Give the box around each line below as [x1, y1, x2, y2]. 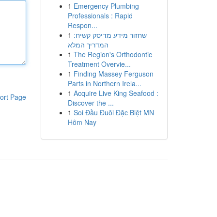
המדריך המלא [67, 40, 108, 49]
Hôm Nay [67, 117, 96, 127]
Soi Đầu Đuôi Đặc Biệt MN [73, 108, 154, 117]
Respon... [67, 20, 97, 30]
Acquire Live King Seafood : [73, 88, 158, 98]
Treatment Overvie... [67, 59, 131, 69]
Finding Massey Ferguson [73, 69, 154, 78]
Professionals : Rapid [67, 11, 133, 20]
